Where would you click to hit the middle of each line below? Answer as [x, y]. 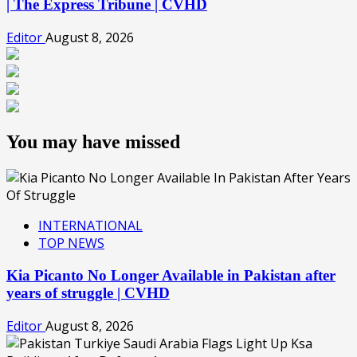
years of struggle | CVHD [88, 293]
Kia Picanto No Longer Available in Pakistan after [171, 276]
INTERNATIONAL [90, 226]
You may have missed [93, 142]
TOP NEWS [71, 243]
